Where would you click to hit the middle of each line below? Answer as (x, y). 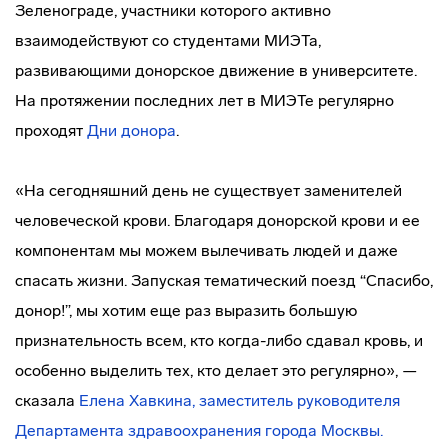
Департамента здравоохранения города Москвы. (199, 430)
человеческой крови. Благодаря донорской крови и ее (217, 220)
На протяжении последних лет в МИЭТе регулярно (204, 100)
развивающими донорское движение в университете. (216, 70)
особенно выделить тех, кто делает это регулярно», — (216, 370)
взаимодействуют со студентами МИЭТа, (168, 40)
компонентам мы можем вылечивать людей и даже (206, 250)
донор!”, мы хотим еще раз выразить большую (186, 310)
